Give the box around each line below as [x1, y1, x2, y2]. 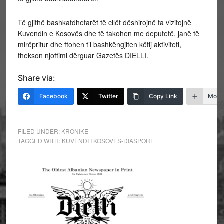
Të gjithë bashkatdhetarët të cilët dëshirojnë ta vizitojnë [17, 17, 191, 27]
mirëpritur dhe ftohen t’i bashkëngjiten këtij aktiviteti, [17, 39, 181, 49]
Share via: [17, 73, 55, 83]
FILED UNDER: [17, 127, 61, 135]
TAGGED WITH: [17, 136, 62, 145]
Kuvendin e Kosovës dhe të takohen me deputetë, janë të [17, 28, 199, 38]
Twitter [98, 92, 118, 100]
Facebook [39, 92, 68, 100]
